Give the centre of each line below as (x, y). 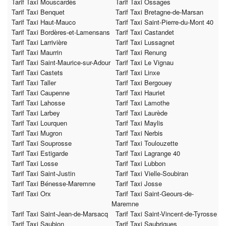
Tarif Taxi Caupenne (41, 93)
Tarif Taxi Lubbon (140, 163)
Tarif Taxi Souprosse (42, 143)
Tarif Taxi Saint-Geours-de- (155, 194)
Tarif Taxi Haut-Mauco (44, 22)
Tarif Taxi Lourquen (39, 123)
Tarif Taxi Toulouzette (147, 143)
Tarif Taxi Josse (139, 184)
